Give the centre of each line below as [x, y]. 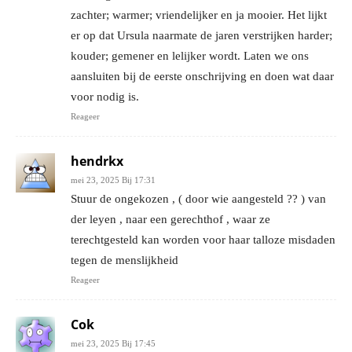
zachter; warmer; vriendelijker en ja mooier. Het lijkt [199, 15]
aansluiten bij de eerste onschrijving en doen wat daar [202, 76]
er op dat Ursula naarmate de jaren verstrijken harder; [202, 35]
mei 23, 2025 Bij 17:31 [113, 180]
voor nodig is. [105, 96]
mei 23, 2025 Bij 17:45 [113, 343]
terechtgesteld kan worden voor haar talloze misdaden [203, 239]
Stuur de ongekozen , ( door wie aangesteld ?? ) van [198, 198]
